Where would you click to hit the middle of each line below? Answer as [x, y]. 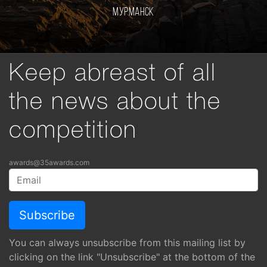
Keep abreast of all [113, 74]
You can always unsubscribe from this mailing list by [127, 242]
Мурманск [133, 13]
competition [73, 131]
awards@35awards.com [49, 162]
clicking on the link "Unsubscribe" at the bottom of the [132, 257]
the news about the [115, 102]
